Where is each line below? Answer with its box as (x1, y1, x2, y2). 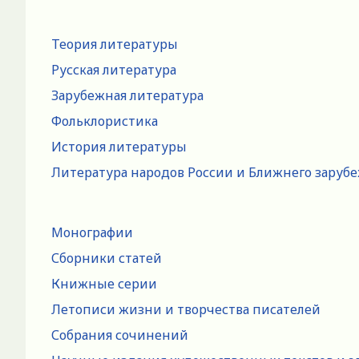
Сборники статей (51, 248, 162, 267)
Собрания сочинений (51, 325, 188, 344)
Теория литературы (51, 34, 178, 53)
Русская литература (51, 60, 176, 79)
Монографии (51, 223, 133, 241)
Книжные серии (51, 274, 157, 292)
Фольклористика (51, 111, 158, 130)
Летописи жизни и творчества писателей (51, 300, 321, 318)
